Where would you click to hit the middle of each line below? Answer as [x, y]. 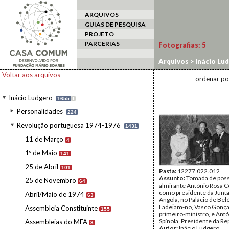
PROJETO [99, 34]
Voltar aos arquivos [31, 75]
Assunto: [173, 178]
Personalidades [40, 111]
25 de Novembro [51, 180]
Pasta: [168, 171]
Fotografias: [180, 45]
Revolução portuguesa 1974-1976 [69, 125]
